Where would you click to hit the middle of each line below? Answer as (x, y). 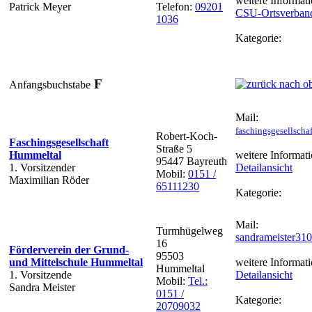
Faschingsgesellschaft (59, 142)
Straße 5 (174, 148)
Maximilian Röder (49, 180)
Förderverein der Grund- (69, 249)
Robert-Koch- (187, 136)
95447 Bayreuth (192, 161)
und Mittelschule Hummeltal (76, 262)
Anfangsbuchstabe (50, 84)
